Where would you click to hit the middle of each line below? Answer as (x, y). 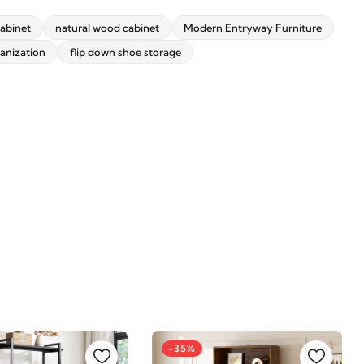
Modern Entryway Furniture (253, 28)
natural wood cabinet (107, 28)
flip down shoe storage (126, 52)
